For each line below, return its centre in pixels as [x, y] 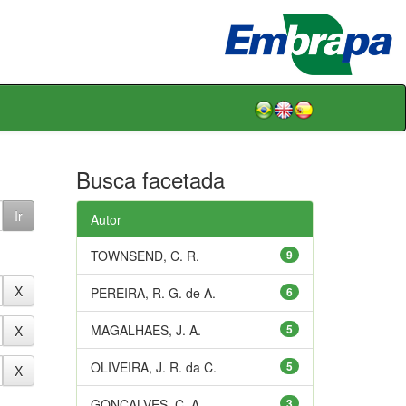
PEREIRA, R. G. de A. [153, 292]
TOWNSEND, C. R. [145, 255]
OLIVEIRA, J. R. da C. [153, 367]
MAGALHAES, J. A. [145, 329]
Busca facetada [150, 179]
